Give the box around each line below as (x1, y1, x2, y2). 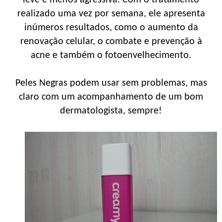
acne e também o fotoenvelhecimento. (31, 50, 191, 60)
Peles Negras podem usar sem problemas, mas (15, 78, 207, 88)
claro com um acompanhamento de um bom (19, 92, 203, 102)
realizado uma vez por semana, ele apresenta (17, 8, 205, 19)
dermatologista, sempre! (60, 106, 162, 116)
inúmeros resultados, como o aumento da (24, 22, 198, 33)
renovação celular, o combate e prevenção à (20, 36, 202, 47)
